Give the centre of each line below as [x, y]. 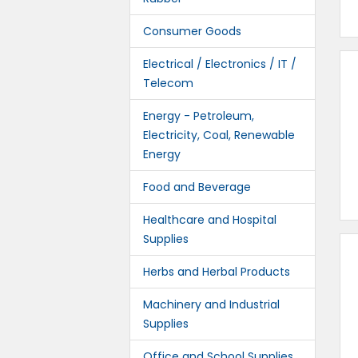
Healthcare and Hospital [210, 220]
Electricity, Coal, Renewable [219, 135]
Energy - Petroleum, [199, 116]
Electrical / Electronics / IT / [220, 64]
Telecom [168, 83]
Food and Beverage [197, 187]
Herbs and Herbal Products [217, 272]
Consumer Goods [192, 31]
